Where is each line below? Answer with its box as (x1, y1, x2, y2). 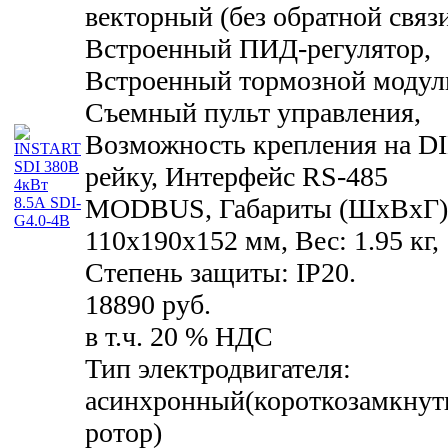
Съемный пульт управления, (85, 96, 421, 128)
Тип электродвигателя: (85, 352, 351, 384)
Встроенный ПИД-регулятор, (85, 32, 431, 64)
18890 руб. (85, 288, 211, 320)
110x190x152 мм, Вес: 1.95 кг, (85, 224, 439, 256)
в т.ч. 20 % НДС (85, 320, 273, 352)
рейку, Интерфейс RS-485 (85, 160, 388, 192)
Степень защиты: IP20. (85, 256, 356, 288)
